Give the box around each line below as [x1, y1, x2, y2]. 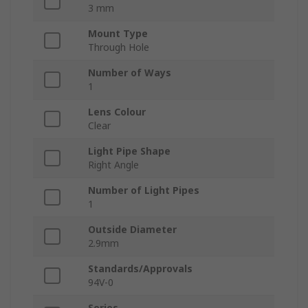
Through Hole [88, 41, 149, 54]
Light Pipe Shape [88, 144, 170, 158]
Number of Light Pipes [88, 184, 199, 197]
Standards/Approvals [88, 262, 192, 276]
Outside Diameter [88, 223, 177, 236]
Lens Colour [88, 105, 146, 119]
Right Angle [88, 158, 139, 172]
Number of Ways [88, 66, 171, 80]
